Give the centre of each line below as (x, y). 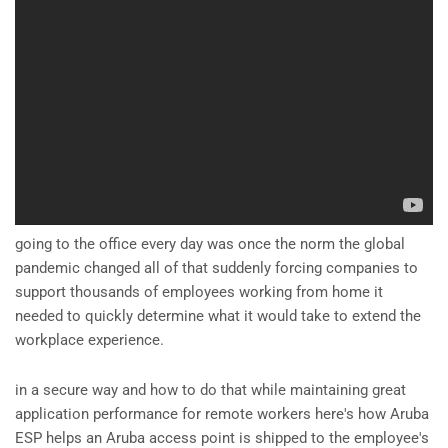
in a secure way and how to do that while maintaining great (210, 390)
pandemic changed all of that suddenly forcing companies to (216, 268)
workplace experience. (89, 340)
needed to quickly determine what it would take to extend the (218, 316)
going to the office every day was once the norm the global (210, 244)
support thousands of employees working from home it (199, 292)
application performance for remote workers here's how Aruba (222, 414)
